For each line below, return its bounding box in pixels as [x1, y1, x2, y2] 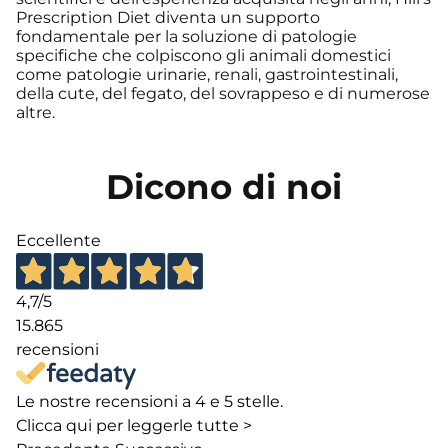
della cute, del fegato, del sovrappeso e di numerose [16, 84, 430, 104]
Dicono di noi [106, 166, 342, 209]
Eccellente [16, 231, 101, 251]
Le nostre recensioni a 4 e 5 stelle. [16, 391, 283, 411]
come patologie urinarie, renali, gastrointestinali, [16, 65, 398, 85]
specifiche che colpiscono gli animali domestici [16, 46, 391, 66]
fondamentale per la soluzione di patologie [16, 27, 357, 47]
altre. [16, 103, 55, 123]
